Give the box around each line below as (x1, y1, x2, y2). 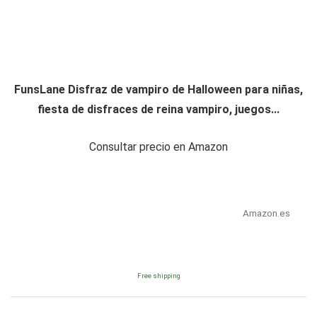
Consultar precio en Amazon (89, 140, 228, 154)
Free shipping (137, 272, 180, 280)
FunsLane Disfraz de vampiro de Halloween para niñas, (14, 83, 303, 97)
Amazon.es (242, 207, 290, 219)
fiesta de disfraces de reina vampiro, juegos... (38, 103, 279, 117)
